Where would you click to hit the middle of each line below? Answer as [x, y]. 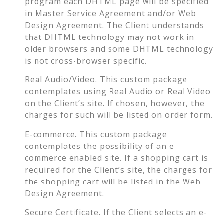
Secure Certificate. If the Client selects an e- [116, 212]
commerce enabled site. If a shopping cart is [116, 158]
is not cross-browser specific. [86, 61]
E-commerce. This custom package [96, 134]
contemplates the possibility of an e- [101, 146]
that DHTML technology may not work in [110, 37]
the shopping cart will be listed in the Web [113, 181]
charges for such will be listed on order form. [119, 115]
